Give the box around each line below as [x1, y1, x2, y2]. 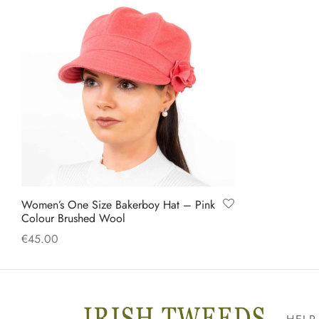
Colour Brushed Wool [21, 210, 125, 227]
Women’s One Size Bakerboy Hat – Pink [21, 197, 215, 214]
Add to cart [21, 249, 76, 266]
